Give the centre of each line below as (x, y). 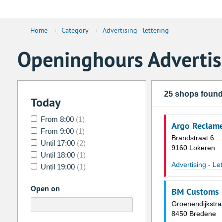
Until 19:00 (57, 167)
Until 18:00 (57, 155)
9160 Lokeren (193, 148)
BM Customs (195, 192)
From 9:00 (57, 131)
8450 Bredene (194, 214)
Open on (45, 189)
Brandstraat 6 (193, 138)
